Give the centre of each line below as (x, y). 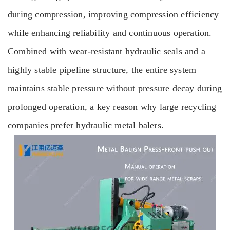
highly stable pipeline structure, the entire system (102, 70)
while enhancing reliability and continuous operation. (110, 33)
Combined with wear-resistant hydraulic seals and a (107, 51)
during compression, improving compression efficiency (113, 14)
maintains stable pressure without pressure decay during (115, 88)
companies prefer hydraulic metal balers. (86, 125)
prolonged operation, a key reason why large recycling (112, 107)
